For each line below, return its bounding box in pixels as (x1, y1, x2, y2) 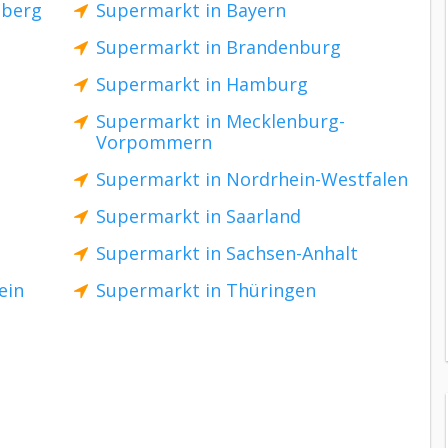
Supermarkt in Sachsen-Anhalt (96, 241, 358, 265)
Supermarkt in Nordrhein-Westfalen (96, 167, 408, 191)
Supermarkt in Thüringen (96, 278, 316, 302)
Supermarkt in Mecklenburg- (96, 109, 345, 133)
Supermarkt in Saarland (96, 204, 301, 228)
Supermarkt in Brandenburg (96, 35, 341, 59)
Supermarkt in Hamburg (96, 72, 308, 96)
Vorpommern (96, 130, 212, 154)
